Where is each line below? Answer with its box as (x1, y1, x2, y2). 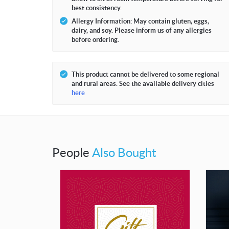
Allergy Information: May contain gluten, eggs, (72, 17, 209, 25)
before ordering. (72, 35, 119, 43)
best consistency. (72, 4, 122, 12)
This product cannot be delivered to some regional (72, 70, 219, 78)
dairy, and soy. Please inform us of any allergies (72, 26, 212, 34)
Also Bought (92, 145, 156, 159)
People (52, 145, 92, 159)
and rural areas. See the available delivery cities (72, 79, 214, 87)
